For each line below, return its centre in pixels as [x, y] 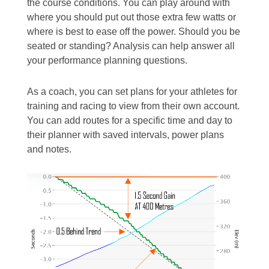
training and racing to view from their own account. [133, 106]
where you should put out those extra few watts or [131, 17]
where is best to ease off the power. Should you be [133, 31]
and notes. [49, 149]
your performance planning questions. [107, 60]
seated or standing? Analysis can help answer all [131, 46]
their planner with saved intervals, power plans [125, 134]
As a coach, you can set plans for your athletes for [132, 91]
